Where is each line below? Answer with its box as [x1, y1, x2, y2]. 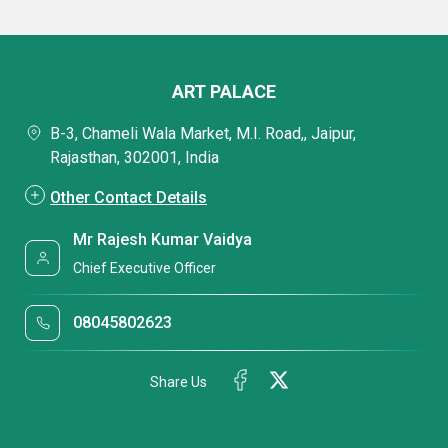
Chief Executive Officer [73, 259, 217, 276]
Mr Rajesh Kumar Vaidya [73, 230, 253, 250]
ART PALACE [172, 81, 276, 103]
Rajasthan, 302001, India [50, 148, 219, 168]
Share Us [150, 373, 207, 390]
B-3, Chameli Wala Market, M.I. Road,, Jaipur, [50, 124, 356, 144]
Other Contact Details [50, 188, 207, 208]
